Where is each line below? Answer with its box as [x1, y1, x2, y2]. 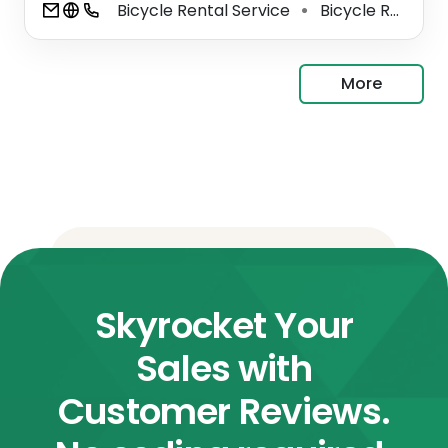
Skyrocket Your [94, 299, 354, 351]
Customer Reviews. [58, 385, 390, 437]
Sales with [136, 342, 312, 394]
